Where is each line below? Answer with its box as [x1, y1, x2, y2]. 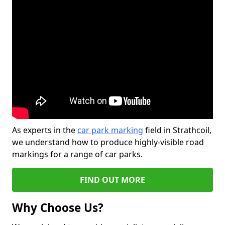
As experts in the [12, 125, 77, 136]
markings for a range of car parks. [12, 149, 143, 160]
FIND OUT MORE [80, 174, 145, 185]
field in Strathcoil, [143, 125, 211, 136]
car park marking [77, 125, 143, 136]
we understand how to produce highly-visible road [12, 137, 204, 148]
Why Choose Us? [12, 200, 103, 215]
